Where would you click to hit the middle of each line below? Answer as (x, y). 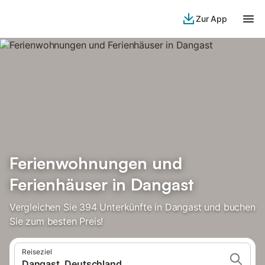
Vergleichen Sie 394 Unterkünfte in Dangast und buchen (132, 207)
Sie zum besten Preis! (56, 221)
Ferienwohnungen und (96, 163)
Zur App (211, 19)
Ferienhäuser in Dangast (102, 184)
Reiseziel (37, 252)
